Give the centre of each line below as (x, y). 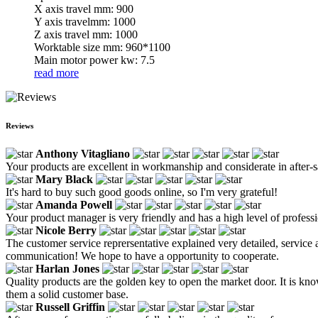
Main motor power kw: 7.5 (94, 60)
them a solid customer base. (67, 294)
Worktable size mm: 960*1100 (102, 47)
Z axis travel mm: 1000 (86, 34)
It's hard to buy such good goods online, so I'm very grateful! (142, 192)
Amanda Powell (74, 204)
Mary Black (64, 179)
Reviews (20, 125)
